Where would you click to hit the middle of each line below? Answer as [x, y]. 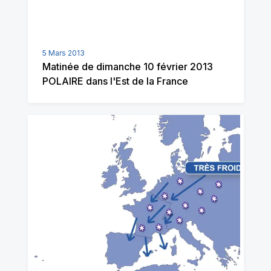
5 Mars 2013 [63, 53]
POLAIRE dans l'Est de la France [115, 81]
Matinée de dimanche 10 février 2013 [127, 67]
